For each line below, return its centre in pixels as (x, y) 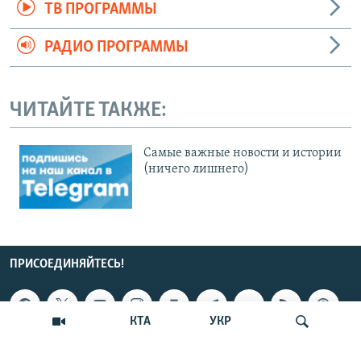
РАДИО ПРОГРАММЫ (116, 47)
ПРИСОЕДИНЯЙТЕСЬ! (67, 265)
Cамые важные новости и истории (243, 154)
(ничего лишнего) (196, 170)
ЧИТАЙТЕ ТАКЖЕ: (88, 110)
